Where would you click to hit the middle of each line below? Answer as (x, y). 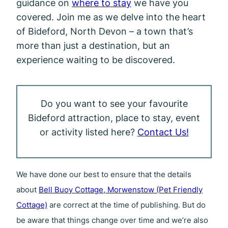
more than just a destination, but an (93, 45)
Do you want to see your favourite (114, 103)
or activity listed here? (88, 132)
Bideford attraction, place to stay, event (114, 117)
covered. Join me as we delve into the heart (111, 17)
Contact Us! (163, 132)
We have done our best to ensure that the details (104, 174)
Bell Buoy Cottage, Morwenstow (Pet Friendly (121, 190)
